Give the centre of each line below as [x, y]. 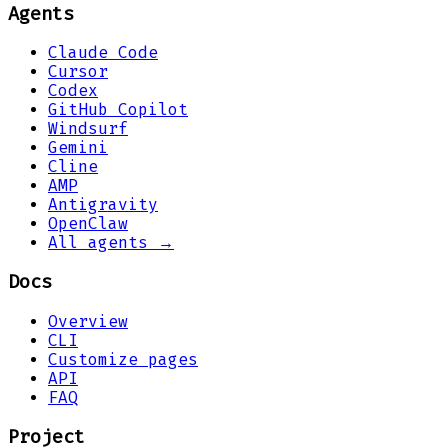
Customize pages [123, 359]
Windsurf [88, 129]
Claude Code [103, 53]
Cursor [78, 72]
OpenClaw [88, 224]
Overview [88, 321]
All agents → [111, 243]
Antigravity [103, 205]
